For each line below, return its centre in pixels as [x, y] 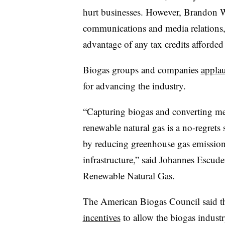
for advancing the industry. [134, 85]
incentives [101, 217]
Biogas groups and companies [142, 69]
